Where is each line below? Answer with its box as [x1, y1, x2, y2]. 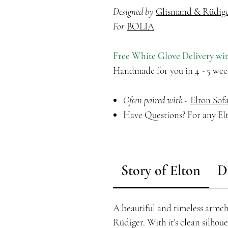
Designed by [113, 5, 155, 17]
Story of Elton [121, 161, 201, 179]
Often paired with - [123, 94, 190, 106]
